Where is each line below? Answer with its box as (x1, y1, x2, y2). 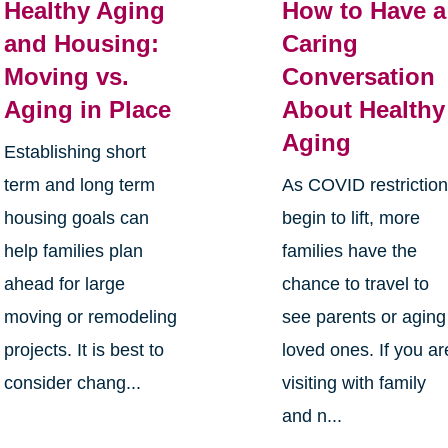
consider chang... (3, 372, 141, 393)
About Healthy (282, 95, 446, 123)
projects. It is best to (3, 339, 164, 360)
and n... (282, 405, 343, 426)
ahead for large (3, 273, 125, 294)
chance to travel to (282, 273, 430, 294)
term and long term (3, 174, 155, 195)
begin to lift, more (282, 207, 421, 228)
